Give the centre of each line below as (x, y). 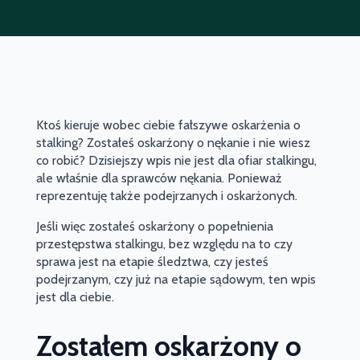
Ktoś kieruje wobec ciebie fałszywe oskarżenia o (168, 125)
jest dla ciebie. (75, 297)
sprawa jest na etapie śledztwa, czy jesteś (152, 262)
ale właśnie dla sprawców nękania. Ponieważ (159, 178)
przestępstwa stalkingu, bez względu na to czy (164, 244)
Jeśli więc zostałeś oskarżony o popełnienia (154, 227)
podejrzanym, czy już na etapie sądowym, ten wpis (176, 280)
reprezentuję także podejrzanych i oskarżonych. (166, 196)
